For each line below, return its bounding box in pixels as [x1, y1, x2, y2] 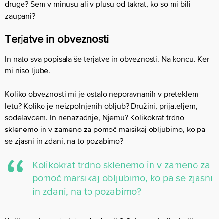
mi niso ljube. [5, 66, 50, 75]
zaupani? [5, 11, 35, 20]
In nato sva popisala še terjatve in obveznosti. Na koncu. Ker [5, 54, 209, 63]
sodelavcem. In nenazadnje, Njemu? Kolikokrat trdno [5, 112, 184, 122]
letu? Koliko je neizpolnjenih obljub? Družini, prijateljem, [5, 101, 197, 110]
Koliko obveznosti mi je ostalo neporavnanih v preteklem [5, 89, 198, 98]
